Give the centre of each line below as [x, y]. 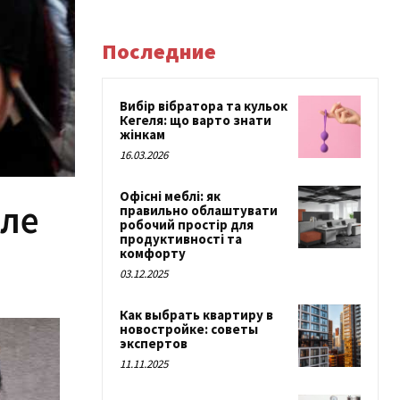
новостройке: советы [189, 329]
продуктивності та [181, 239]
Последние [159, 51]
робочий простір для [187, 225]
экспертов [154, 343]
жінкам [142, 134]
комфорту [153, 253]
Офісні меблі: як [170, 196]
